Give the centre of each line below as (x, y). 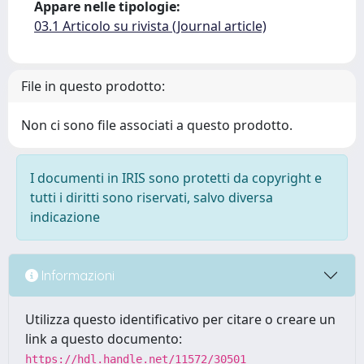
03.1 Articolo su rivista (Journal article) (150, 26)
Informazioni (76, 275)
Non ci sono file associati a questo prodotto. (157, 125)
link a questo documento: (104, 339)
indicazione (65, 217)
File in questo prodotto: (93, 86)
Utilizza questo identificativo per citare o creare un (180, 319)
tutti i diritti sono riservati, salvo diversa (152, 197)
